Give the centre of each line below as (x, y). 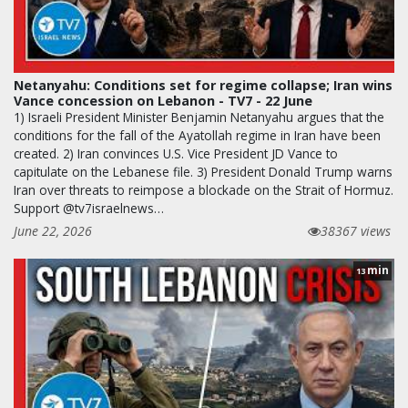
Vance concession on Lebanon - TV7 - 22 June (163, 101)
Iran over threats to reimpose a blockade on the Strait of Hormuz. (204, 190)
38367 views (356, 231)
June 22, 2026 (53, 231)
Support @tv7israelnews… (89, 208)
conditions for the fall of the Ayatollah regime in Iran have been (197, 135)
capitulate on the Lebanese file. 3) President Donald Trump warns (203, 172)
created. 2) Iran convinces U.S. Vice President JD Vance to (176, 153)
